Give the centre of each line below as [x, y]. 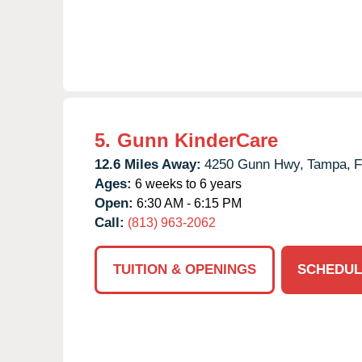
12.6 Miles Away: [148, 164]
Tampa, [329, 164]
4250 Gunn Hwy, [254, 164]
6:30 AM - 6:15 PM [187, 203]
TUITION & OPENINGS [185, 269]
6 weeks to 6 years [187, 183]
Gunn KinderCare [198, 140]
